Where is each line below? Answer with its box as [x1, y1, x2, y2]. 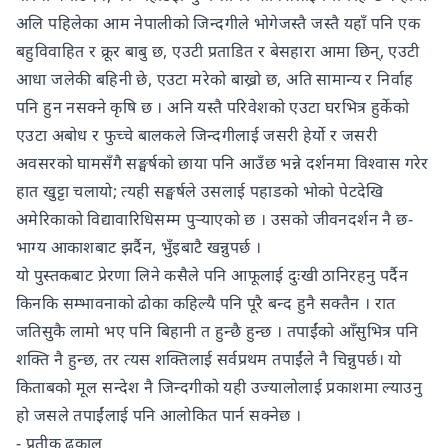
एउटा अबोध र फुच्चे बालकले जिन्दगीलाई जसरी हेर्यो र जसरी [16, 124, 378, 147]
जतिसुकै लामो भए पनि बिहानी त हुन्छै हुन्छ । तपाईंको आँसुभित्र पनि [16, 320, 419, 343]
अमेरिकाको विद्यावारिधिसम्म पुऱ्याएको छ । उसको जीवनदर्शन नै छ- [16, 208, 413, 231]
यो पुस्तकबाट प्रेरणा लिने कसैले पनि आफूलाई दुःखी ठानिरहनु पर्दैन [16, 264, 408, 287]
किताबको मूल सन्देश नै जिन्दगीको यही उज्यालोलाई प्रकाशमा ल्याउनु [16, 376, 422, 399]
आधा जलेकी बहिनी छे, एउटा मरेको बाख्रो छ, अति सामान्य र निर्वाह [16, 68, 414, 91]
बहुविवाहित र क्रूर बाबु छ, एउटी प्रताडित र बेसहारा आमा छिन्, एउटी [16, 40, 420, 63]
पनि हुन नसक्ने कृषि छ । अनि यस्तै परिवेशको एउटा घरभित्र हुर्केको [16, 96, 410, 119]
